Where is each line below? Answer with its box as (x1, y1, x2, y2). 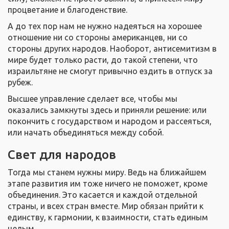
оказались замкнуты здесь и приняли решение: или (8, 105, 207, 115)
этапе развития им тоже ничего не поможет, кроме (8, 179, 208, 189)
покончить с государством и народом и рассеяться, (8, 117, 212, 126)
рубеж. (8, 78, 33, 87)
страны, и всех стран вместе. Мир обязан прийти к (8, 201, 203, 211)
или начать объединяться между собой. (8, 128, 164, 138)
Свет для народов (8, 148, 116, 162)
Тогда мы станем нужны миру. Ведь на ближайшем (8, 168, 207, 177)
